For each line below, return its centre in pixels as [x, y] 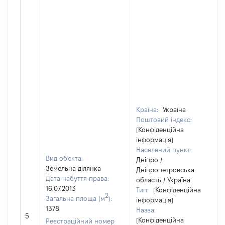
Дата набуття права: [77, 178]
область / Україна [163, 180]
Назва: [146, 210]
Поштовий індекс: [164, 120]
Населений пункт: [164, 150]
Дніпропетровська [165, 170]
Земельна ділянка [73, 168]
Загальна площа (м [75, 198]
